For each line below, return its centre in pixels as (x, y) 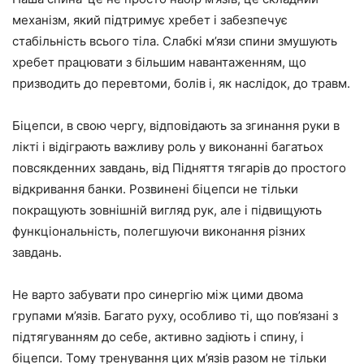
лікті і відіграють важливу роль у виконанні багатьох (168, 146)
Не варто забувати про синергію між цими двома (158, 294)
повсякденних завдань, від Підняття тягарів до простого (179, 167)
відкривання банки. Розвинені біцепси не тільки (155, 188)
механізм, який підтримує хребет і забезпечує (150, 19)
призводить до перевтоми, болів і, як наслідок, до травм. (181, 83)
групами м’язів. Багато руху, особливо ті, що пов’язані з (175, 315)
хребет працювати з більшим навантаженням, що (159, 62)
